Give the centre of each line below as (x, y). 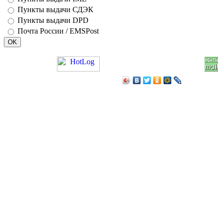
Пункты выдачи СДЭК (55, 9)
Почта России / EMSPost (58, 31)
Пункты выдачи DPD (53, 20)
